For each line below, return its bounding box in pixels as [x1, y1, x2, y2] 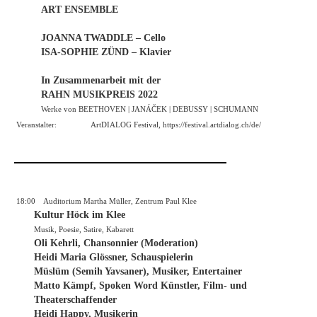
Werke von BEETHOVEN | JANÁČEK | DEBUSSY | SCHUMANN [41, 105, 258, 114]
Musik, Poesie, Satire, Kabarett [34, 225, 134, 234]
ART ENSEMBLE [41, 4, 118, 16]
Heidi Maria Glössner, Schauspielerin [34, 252, 193, 263]
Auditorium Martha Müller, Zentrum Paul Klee [43, 197, 197, 206]
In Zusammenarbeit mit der [41, 75, 161, 86]
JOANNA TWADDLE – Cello [41, 33, 166, 44]
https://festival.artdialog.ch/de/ [163, 120, 261, 129]
